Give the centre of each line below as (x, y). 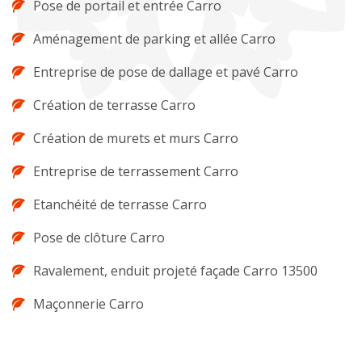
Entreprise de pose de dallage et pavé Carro (166, 72)
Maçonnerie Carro (88, 304)
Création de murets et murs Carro (136, 139)
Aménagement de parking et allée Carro (154, 39)
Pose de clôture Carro (99, 238)
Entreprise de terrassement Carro (136, 172)
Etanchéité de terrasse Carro (120, 205)
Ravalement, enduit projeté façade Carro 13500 (175, 271)
